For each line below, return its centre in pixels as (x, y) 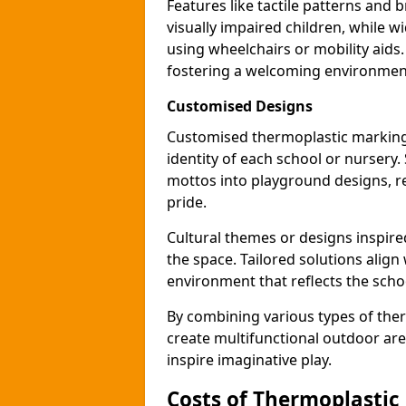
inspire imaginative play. (249, 360)
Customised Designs (240, 106)
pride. (187, 202)
